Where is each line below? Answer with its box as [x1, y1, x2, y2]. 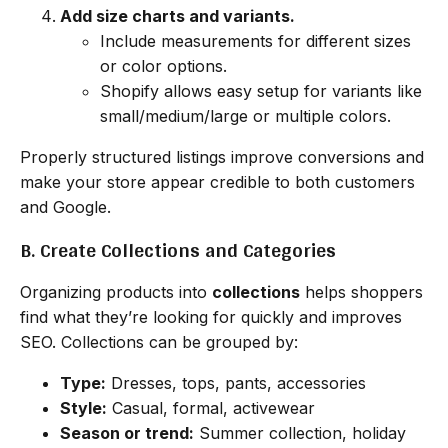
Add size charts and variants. [60, 5, 295, 26]
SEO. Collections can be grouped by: [20, 331, 298, 352]
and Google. [20, 196, 111, 217]
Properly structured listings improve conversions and [20, 146, 424, 167]
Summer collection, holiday [194, 422, 406, 443]
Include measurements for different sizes [100, 30, 411, 51]
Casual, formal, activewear [107, 397, 315, 418]
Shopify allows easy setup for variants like [100, 80, 422, 101]
